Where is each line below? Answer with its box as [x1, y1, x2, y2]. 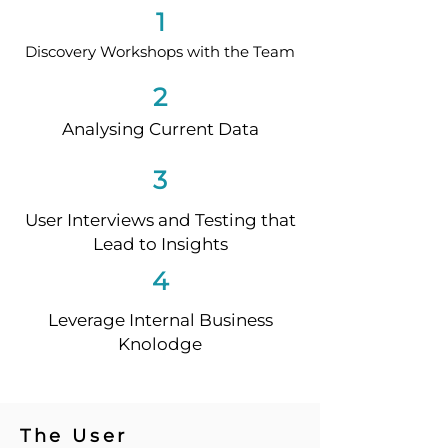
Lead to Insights [92, 234, 228, 254]
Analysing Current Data [61, 119, 259, 139]
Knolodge [118, 334, 202, 354]
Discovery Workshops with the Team [25, 42, 295, 61]
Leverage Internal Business [47, 310, 273, 330]
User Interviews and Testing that [24, 210, 296, 230]
